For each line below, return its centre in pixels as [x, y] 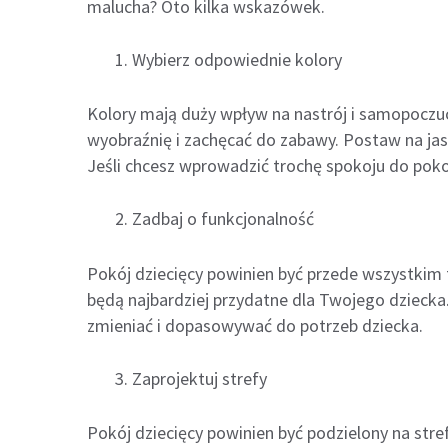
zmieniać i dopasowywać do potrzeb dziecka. [255, 325]
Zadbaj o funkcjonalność [223, 219]
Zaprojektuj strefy [199, 378]
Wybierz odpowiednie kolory [237, 59]
